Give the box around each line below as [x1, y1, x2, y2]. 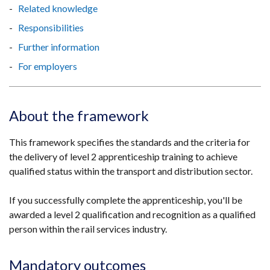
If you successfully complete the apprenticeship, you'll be [9, 193, 242, 206]
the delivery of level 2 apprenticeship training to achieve [9, 150, 237, 162]
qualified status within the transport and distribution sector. [9, 165, 253, 177]
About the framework [9, 106, 149, 124]
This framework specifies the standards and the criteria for [9, 136, 250, 148]
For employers [18, 60, 77, 72]
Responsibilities [18, 21, 84, 33]
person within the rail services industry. [9, 222, 167, 234]
